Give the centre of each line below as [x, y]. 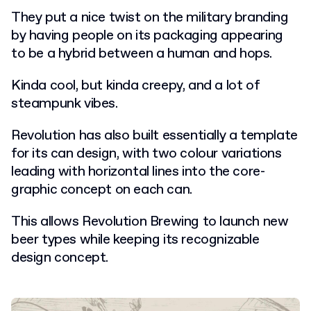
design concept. [60, 258]
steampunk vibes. [65, 104]
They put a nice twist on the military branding [150, 18]
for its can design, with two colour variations [146, 154]
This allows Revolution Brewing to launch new [150, 222]
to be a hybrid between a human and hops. [142, 54]
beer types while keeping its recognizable [135, 240]
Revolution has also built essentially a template [154, 136]
